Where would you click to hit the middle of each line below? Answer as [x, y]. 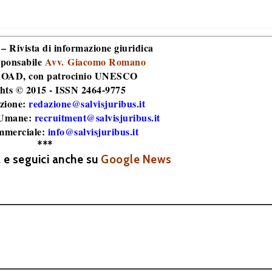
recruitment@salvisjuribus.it [97, 117]
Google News [136, 159]
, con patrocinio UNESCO [80, 76]
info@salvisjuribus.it [93, 131]
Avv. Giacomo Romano [95, 62]
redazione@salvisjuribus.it [87, 104]
